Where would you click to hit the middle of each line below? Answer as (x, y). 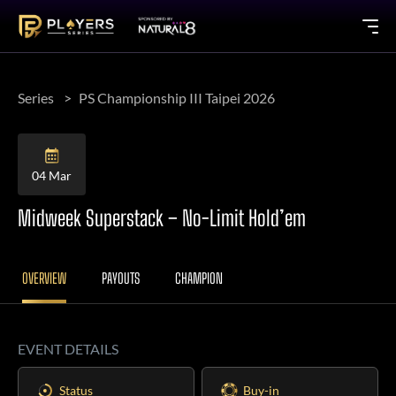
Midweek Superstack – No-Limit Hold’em (162, 218)
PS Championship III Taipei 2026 (177, 98)
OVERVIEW (44, 278)
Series (36, 98)
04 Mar (52, 175)
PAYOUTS (121, 278)
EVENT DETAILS (68, 349)
